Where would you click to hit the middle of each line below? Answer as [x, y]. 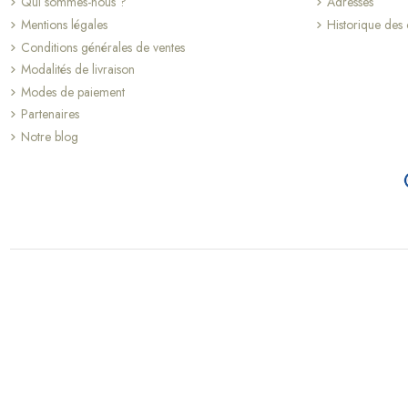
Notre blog [49, 137]
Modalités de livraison [77, 70]
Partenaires [50, 114]
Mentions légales [64, 25]
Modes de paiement [72, 92]
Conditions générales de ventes [102, 47]
